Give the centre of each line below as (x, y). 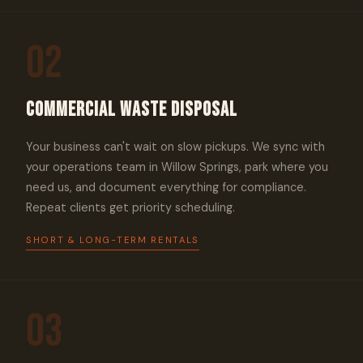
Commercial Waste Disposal (132, 110)
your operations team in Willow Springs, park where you (177, 167)
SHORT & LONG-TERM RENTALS (113, 240)
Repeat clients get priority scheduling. (130, 207)
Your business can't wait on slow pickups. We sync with (175, 147)
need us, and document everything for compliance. (166, 187)
